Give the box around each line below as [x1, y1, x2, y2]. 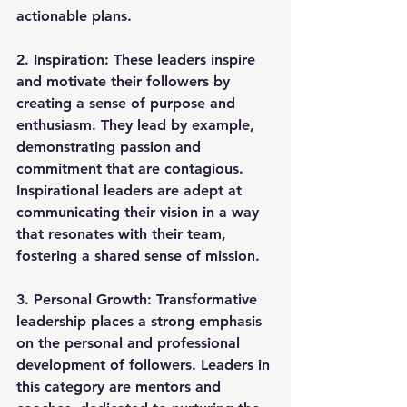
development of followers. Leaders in [16, 356, 274, 374]
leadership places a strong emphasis [16, 313, 266, 331]
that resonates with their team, [16, 225, 231, 243]
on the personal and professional [16, 334, 244, 352]
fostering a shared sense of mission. [16, 247, 260, 265]
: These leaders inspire [104, 51, 260, 69]
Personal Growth [34, 291, 147, 309]
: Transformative [147, 291, 262, 309]
